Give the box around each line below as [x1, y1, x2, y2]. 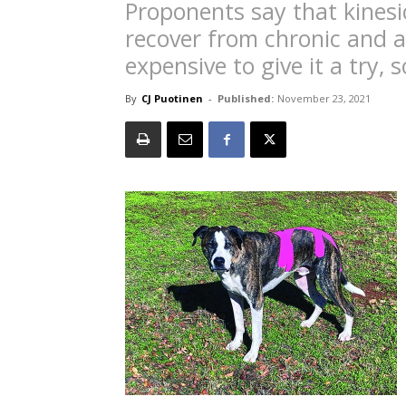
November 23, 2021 [277, 92, 371, 105]
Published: [217, 92, 274, 105]
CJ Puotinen [141, 92, 203, 105]
